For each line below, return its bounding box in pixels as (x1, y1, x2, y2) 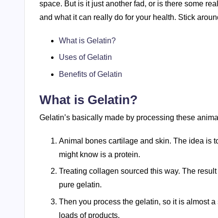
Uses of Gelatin (59, 53, 112, 62)
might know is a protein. (59, 150, 140, 159)
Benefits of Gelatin (59, 70, 122, 78)
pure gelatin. (59, 181, 102, 189)
